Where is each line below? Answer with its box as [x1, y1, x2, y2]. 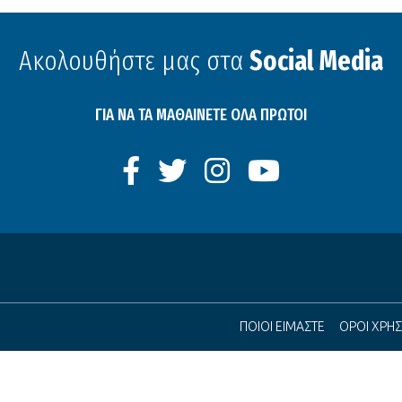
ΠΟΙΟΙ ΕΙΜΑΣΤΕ [239, 319, 325, 335]
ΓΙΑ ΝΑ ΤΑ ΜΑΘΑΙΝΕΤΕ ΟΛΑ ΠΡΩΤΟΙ [95, 105, 307, 126]
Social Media [249, 45, 383, 78]
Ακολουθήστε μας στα [19, 45, 249, 78]
